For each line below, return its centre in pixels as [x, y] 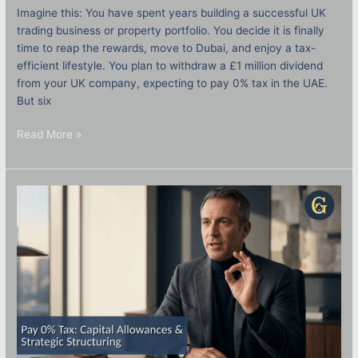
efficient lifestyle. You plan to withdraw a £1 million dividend [170, 65]
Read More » [50, 135]
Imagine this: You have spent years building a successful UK [172, 12]
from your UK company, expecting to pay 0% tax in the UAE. [173, 83]
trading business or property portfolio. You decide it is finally [171, 30]
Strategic [40, 309]
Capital [34, 285]
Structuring [45, 317]
